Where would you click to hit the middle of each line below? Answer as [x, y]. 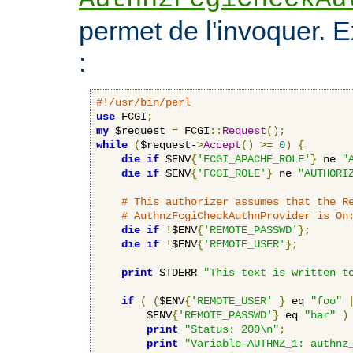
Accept [222, 145]
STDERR [178, 272]
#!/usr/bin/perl [143, 102]
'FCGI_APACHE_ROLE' [254, 159]
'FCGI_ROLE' [232, 173]
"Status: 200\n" [232, 329]
